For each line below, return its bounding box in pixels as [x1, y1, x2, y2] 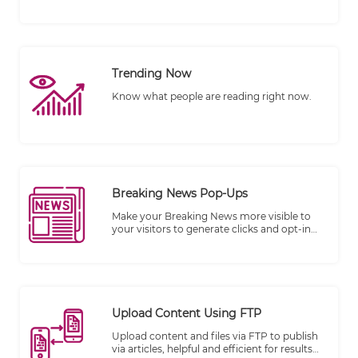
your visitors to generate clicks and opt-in [112, 223, 311, 236]
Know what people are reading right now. [112, 90, 312, 103]
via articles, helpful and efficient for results [112, 343, 312, 356]
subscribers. [112, 236, 169, 249]
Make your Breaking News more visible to [112, 210, 311, 223]
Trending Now [112, 66, 191, 82]
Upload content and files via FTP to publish [112, 330, 318, 343]
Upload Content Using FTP [112, 306, 261, 321]
